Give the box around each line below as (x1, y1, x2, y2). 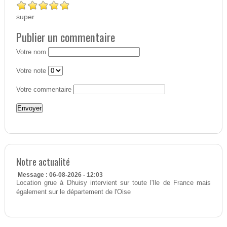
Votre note (16, 67, 46, 75)
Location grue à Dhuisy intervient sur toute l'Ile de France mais (16, 179, 211, 187)
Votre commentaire (16, 86, 71, 94)
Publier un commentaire (16, 28, 115, 46)
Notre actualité (16, 154, 70, 169)
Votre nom (16, 49, 46, 56)
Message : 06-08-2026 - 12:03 (17, 171, 103, 179)
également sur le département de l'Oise (16, 188, 131, 196)
